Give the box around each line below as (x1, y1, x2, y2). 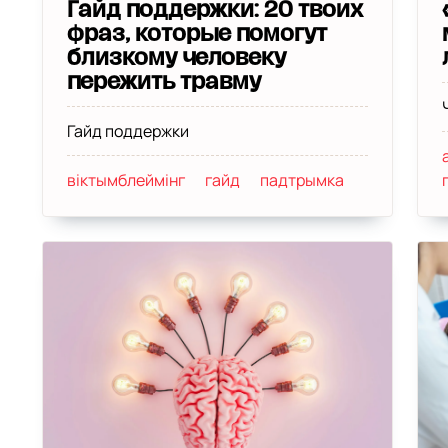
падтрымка (259, 169, 344, 191)
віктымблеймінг (66, 169, 185, 191)
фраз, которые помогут (66, 24, 327, 44)
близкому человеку (66, 48, 286, 68)
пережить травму (66, 72, 261, 92)
